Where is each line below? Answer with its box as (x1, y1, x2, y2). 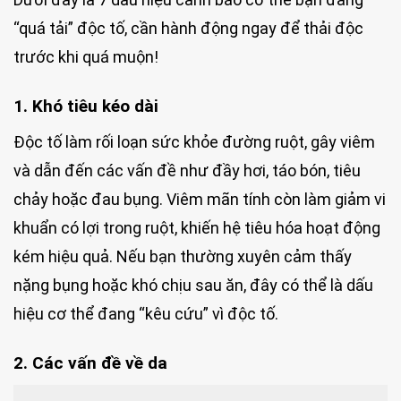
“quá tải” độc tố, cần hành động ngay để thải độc (13, 19, 363, 38)
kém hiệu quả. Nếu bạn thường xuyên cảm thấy (13, 247, 352, 267)
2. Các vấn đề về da (13, 352, 167, 373)
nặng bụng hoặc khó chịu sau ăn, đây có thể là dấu (13, 276, 373, 295)
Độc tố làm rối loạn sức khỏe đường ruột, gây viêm (13, 132, 375, 152)
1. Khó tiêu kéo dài (13, 95, 158, 116)
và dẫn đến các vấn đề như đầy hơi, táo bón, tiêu (13, 161, 361, 181)
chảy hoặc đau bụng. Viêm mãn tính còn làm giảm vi (13, 190, 386, 209)
